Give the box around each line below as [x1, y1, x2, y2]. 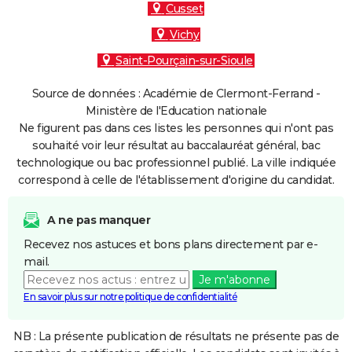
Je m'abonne [198, 273, 270, 287]
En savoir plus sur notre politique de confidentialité [24, 291, 237, 302]
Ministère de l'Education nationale [85, 104, 267, 118]
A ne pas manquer [47, 213, 150, 227]
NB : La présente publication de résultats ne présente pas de [13, 329, 339, 343]
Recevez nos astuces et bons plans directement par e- [24, 237, 317, 251]
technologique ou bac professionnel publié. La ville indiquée [16, 156, 335, 170]
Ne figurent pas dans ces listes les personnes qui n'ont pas [18, 121, 334, 135]
